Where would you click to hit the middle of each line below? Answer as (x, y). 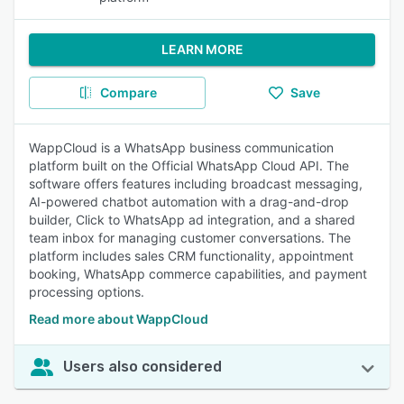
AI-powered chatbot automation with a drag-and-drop (189, 202)
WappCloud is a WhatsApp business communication (181, 147)
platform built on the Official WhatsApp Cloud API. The (189, 165)
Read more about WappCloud (119, 319)
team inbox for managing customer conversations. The (190, 238)
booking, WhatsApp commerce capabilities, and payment (198, 274)
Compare (128, 92)
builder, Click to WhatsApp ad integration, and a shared (192, 220)
